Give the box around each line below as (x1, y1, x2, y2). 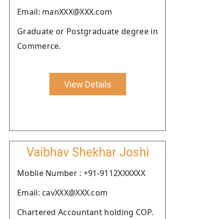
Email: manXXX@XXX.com (17, 6, 112, 17)
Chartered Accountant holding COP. (17, 207, 153, 218)
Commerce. (17, 41, 61, 51)
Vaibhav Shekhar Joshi (26, 145, 149, 159)
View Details (64, 79, 111, 89)
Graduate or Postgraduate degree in (17, 26, 158, 37)
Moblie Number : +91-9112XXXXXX (17, 168, 145, 178)
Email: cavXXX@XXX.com (17, 187, 108, 198)
